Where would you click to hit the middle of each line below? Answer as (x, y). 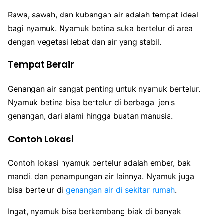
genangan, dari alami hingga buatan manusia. (90, 116)
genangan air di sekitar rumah (120, 190)
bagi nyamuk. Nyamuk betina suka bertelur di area (100, 28)
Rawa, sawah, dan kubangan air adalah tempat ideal (103, 14)
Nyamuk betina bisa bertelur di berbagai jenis (91, 102)
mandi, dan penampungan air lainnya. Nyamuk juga (101, 177)
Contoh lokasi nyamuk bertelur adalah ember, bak (99, 163)
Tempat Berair (41, 65)
